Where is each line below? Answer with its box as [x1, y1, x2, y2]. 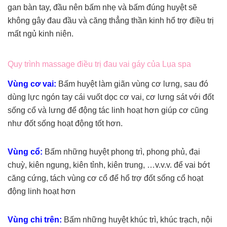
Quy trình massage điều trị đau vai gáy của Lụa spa [8, 60, 191, 69]
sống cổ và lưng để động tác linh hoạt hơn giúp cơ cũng [8, 106, 208, 115]
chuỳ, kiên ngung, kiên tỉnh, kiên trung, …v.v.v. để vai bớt [8, 161, 210, 170]
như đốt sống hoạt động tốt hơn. [8, 119, 123, 128]
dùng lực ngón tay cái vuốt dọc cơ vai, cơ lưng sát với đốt [8, 93, 214, 102]
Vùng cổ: [8, 147, 45, 157]
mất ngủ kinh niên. [8, 29, 73, 39]
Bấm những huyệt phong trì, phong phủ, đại [45, 147, 200, 157]
